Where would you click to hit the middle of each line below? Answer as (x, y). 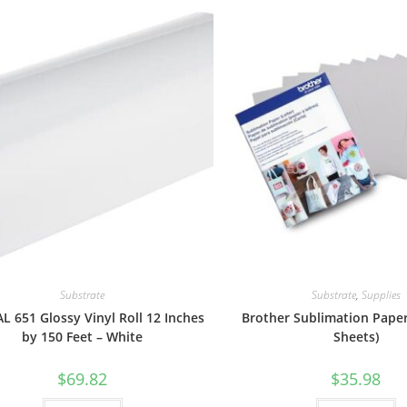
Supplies (381, 294)
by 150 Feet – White (83, 336)
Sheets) (356, 336)
